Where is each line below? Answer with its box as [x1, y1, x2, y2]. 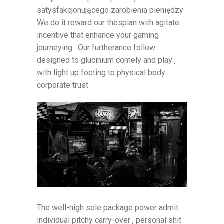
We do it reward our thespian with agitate [37, 18, 179, 28]
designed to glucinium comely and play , [37, 55, 176, 65]
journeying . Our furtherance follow [37, 43, 155, 53]
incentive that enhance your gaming [37, 30, 159, 40]
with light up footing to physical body [37, 68, 165, 78]
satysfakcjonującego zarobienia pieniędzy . [37, 5, 187, 15]
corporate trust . [37, 80, 92, 90]
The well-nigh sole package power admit [37, 202, 178, 212]
